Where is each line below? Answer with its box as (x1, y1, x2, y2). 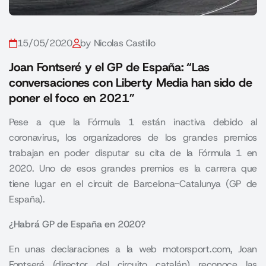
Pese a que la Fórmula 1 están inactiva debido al (9, 116, 257, 128)
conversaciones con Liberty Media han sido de (9, 75, 252, 90)
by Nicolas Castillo (80, 37, 156, 49)
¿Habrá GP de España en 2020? (9, 218, 145, 230)
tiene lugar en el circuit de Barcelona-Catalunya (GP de (9, 178, 257, 190)
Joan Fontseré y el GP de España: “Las (9, 59, 210, 75)
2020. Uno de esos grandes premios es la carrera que (9, 162, 257, 175)
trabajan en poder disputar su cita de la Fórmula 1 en (9, 147, 257, 159)
